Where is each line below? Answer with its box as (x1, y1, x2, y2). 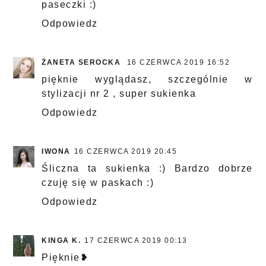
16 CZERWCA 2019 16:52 (126, 58, 230, 67)
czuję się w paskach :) (42, 178, 154, 188)
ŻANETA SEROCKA (42, 58, 123, 67)
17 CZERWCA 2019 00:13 (84, 236, 188, 245)
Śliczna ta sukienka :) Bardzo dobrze (42, 163, 253, 174)
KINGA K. (42, 236, 81, 245)
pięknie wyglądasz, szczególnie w (42, 74, 253, 85)
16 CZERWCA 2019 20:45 (74, 147, 178, 156)
